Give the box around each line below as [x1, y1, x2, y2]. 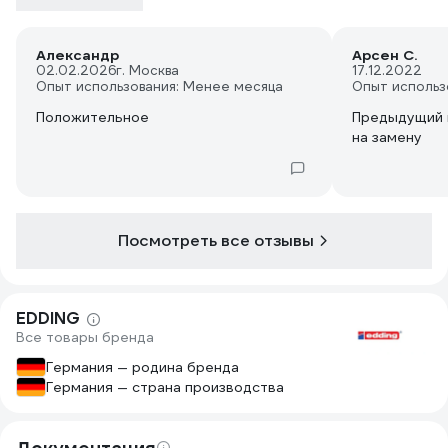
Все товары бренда [16, 328, 154, 346]
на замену [352, 128, 422, 146]
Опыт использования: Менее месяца [36, 78, 283, 95]
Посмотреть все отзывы [118, 230, 314, 251]
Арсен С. [352, 46, 417, 64]
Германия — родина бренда [46, 358, 239, 376]
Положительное [36, 108, 149, 126]
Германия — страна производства [46, 378, 284, 396]
